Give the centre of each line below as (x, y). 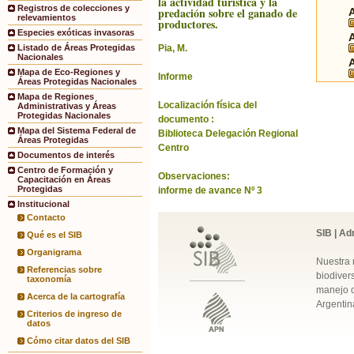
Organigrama (54, 252)
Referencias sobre (64, 270)
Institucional (43, 204)
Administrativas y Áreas (67, 106)
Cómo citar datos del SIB (79, 341)
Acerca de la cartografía (76, 297)
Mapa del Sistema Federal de (77, 131)
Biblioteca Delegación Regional (228, 134)
